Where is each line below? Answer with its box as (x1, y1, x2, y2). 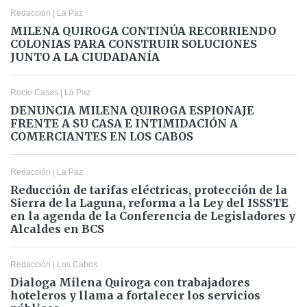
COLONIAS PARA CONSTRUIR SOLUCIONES (10, 36, 257, 51)
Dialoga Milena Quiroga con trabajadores (10, 275, 250, 289)
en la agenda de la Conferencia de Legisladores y (10, 208, 295, 223)
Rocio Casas (10, 87, 58, 97)
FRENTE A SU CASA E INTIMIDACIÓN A (10, 116, 238, 130)
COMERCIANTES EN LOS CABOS (10, 129, 193, 143)
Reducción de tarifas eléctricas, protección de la (10, 182, 287, 197)
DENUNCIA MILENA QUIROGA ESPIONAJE (10, 103, 254, 117)
